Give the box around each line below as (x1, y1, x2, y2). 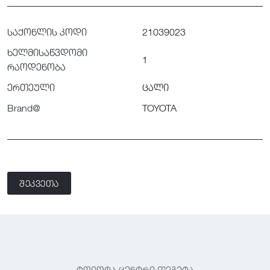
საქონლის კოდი (7, 27, 87, 38)
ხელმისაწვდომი (7, 47, 87, 58)
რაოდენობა (7, 61, 66, 73)
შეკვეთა (19, 178, 59, 189)
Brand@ (7, 102, 40, 114)
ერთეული (7, 82, 55, 93)
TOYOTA (142, 102, 177, 114)
